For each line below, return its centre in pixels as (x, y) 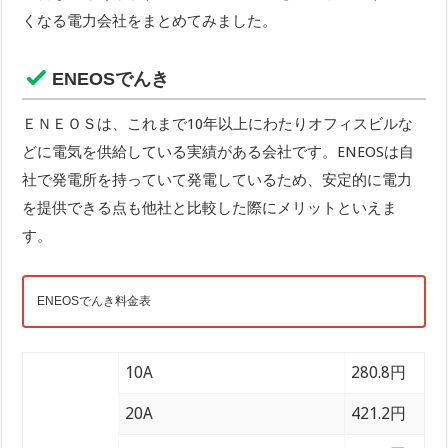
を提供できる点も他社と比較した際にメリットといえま (210, 207)
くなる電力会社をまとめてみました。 (150, 20)
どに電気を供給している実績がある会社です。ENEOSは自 (218, 151)
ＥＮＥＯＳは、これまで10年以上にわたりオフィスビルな (218, 123)
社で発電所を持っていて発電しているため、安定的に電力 (217, 179)
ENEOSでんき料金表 (93, 301)
